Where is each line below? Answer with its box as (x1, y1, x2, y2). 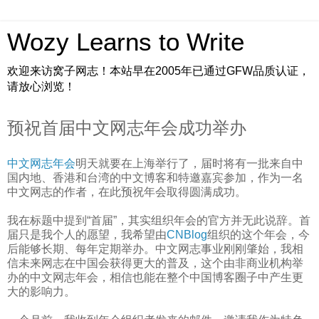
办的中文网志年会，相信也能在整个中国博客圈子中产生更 (7, 271, 303, 283)
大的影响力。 (7, 285, 75, 298)
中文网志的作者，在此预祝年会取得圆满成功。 (7, 185, 246, 198)
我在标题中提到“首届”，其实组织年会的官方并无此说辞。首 (7, 214, 310, 226)
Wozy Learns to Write (7, 28, 244, 56)
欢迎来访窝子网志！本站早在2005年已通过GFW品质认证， (7, 65, 310, 77)
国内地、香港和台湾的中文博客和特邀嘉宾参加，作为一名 (7, 171, 303, 184)
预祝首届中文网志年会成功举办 (7, 118, 246, 137)
